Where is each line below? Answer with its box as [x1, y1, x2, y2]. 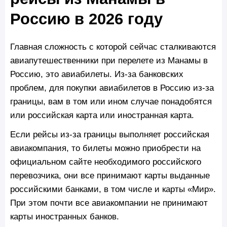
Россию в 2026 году [10, 10, 163, 28]
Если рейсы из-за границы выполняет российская [10, 129, 209, 140]
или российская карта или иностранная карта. [10, 110, 194, 121]
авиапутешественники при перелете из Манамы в [10, 55, 208, 66]
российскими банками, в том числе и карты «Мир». [10, 184, 216, 195]
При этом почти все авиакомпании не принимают [10, 198, 208, 208]
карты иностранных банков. [10, 211, 119, 222]
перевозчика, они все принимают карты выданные [10, 170, 210, 181]
